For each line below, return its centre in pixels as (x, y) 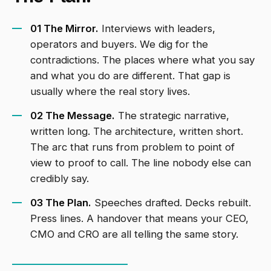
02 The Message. (73, 116)
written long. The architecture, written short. (137, 132)
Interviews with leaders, (157, 29)
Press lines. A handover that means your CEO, (139, 219)
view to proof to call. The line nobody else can (141, 163)
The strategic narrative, (172, 116)
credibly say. (60, 179)
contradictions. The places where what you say (142, 60)
